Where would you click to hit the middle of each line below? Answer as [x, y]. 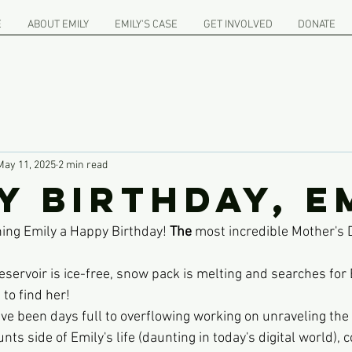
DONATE [316, 25]
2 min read [83, 165]
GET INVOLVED [238, 25]
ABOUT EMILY [58, 25]
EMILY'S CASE [146, 25]
